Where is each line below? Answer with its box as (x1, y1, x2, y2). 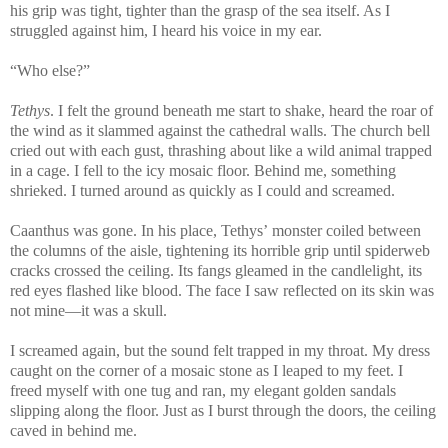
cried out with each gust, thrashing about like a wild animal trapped (10, 141, 432, 159)
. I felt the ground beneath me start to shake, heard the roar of (50, 101, 433, 119)
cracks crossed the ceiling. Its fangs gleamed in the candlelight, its (10, 261, 422, 279)
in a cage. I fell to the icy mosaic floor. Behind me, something (10, 161, 396, 179)
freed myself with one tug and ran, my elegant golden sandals (10, 381, 396, 399)
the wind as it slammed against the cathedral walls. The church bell (10, 121, 430, 139)
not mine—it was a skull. (10, 301, 167, 319)
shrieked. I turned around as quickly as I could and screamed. (10, 181, 395, 199)
